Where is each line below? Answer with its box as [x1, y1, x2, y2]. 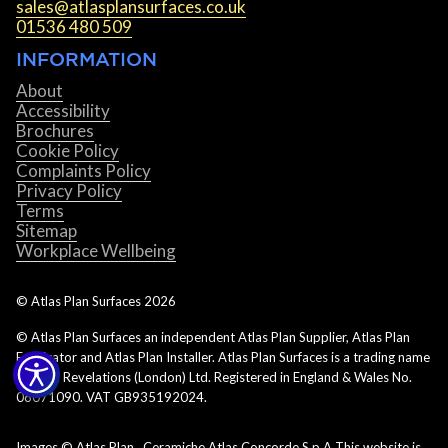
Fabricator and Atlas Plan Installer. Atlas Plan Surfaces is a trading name [16, 348, 430, 365]
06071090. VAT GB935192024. [16, 388, 207, 405]
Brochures [16, 119, 94, 141]
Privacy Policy [16, 179, 122, 201]
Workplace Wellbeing [16, 239, 176, 261]
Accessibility [16, 99, 110, 121]
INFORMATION [16, 47, 157, 70]
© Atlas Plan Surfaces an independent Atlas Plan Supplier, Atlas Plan [16, 328, 410, 345]
